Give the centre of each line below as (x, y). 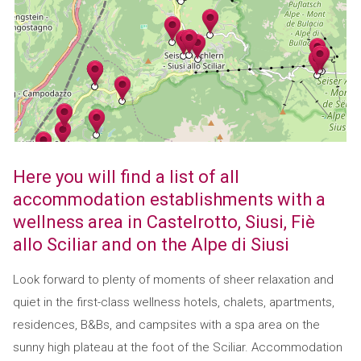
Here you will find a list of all (126, 177)
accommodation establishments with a (169, 199)
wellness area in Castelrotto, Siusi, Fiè (164, 222)
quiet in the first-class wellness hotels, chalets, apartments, (173, 302)
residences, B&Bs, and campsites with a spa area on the (166, 325)
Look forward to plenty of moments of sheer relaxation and (173, 280)
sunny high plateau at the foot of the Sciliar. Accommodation (177, 347)
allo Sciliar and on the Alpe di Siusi (151, 245)
